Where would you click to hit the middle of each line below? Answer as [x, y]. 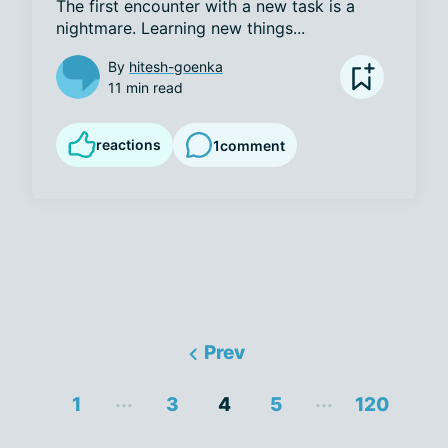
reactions [128, 144]
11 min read [145, 87]
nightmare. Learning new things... [180, 28]
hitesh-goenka [176, 66]
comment [252, 145]
